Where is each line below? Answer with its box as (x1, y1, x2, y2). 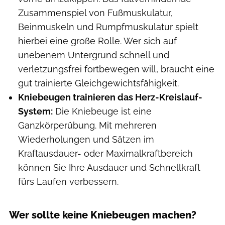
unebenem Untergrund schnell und (18, 50, 169, 61)
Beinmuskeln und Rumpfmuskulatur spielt (18, 22, 198, 33)
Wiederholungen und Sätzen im (18, 134, 154, 145)
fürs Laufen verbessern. (18, 176, 119, 187)
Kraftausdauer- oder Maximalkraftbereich (18, 148, 193, 159)
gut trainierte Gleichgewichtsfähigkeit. (18, 78, 179, 89)
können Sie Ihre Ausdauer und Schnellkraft (18, 162, 200, 173)
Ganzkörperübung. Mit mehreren (18, 120, 157, 131)
